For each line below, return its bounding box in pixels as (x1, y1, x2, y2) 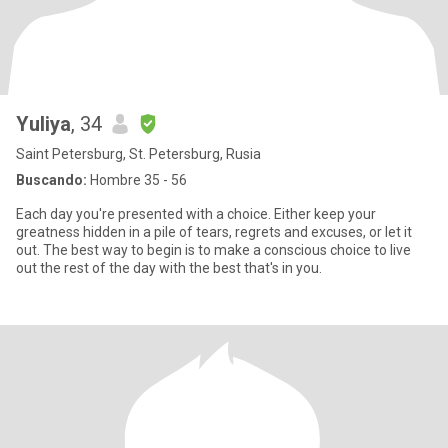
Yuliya (16, 112, 71, 136)
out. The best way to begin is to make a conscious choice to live (16, 242, 411, 258)
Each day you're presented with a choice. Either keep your (16, 206, 376, 222)
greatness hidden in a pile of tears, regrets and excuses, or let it (16, 224, 412, 240)
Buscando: (16, 172, 87, 188)
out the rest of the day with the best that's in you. (16, 260, 322, 276)
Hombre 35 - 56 (87, 172, 187, 188)
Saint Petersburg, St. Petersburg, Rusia (16, 146, 261, 162)
